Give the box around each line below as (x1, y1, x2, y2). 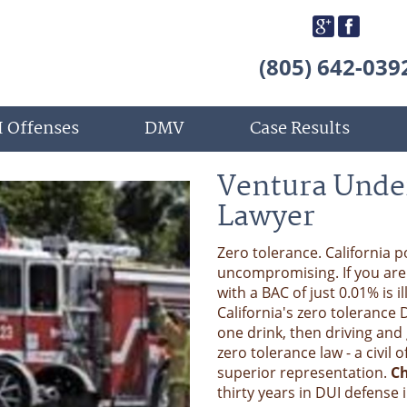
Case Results (250, 115, 350, 144)
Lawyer (217, 194, 315, 241)
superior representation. (217, 362, 391, 382)
